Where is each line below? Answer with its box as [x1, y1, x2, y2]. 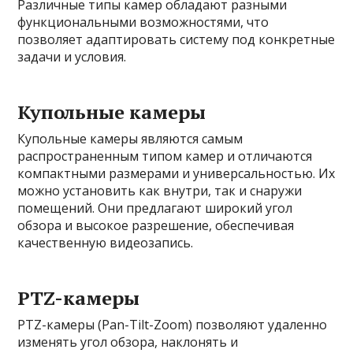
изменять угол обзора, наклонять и [17, 333, 239, 351]
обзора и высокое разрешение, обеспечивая [17, 217, 295, 234]
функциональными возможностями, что [17, 13, 269, 31]
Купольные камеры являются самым [17, 130, 243, 147]
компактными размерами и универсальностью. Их [17, 165, 336, 182]
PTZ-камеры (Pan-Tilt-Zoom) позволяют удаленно [17, 316, 328, 333]
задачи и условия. [17, 48, 127, 65]
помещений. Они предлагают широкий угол [17, 199, 293, 217]
